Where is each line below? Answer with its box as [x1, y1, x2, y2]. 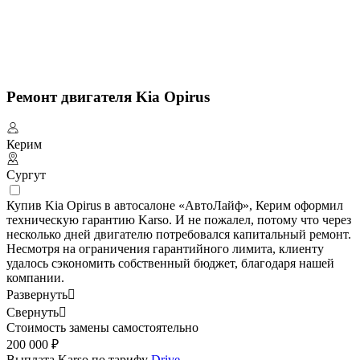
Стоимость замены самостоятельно [6, 320, 198, 334]
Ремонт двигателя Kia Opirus [6, 88, 210, 105]
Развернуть [6, 287, 67, 301]
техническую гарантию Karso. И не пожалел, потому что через [6, 212, 351, 227]
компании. [6, 270, 64, 284]
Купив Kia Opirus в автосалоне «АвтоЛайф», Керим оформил [6, 198, 343, 212]
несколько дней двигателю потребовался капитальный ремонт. [6, 227, 351, 241]
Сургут [6, 167, 46, 182]
